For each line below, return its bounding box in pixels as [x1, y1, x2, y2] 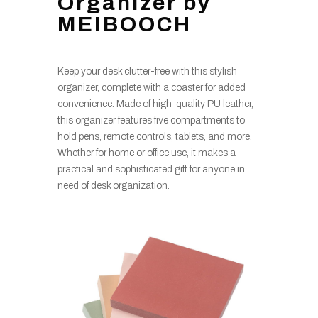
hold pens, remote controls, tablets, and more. [57, 131, 252, 142]
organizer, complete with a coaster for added [57, 82, 246, 93]
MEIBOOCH [57, 12, 192, 35]
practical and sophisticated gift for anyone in [57, 163, 245, 175]
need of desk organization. [57, 180, 170, 191]
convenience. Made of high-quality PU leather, [57, 98, 253, 109]
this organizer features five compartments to [57, 114, 245, 126]
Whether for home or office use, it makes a [57, 147, 236, 158]
